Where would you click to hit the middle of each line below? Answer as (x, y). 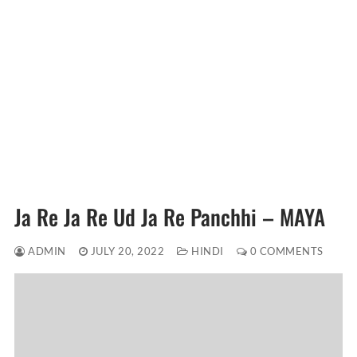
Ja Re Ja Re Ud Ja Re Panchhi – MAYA (170, 217)
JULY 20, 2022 (127, 251)
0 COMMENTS (285, 251)
